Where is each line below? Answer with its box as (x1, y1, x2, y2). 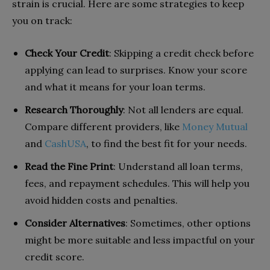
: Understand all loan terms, (113, 160, 243, 172)
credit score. (25, 250, 84, 263)
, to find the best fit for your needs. (86, 137, 247, 149)
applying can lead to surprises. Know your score (25, 63, 247, 76)
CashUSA (45, 137, 86, 149)
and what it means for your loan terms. (25, 80, 206, 93)
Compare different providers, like (25, 120, 182, 133)
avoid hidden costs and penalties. (25, 193, 178, 206)
